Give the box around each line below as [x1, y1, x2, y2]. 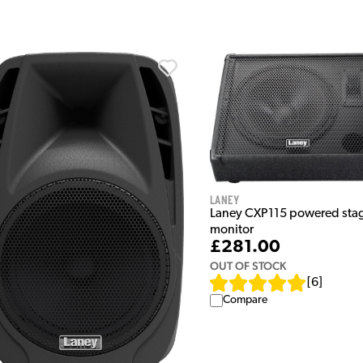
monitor [209, 224, 254, 237]
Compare [222, 294, 267, 307]
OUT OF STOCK [209, 259, 286, 273]
